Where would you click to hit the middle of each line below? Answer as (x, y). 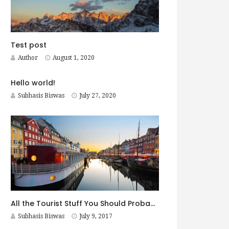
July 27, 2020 (98, 96)
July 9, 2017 (96, 216)
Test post (29, 45)
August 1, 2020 (74, 58)
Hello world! (33, 83)
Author (28, 58)
